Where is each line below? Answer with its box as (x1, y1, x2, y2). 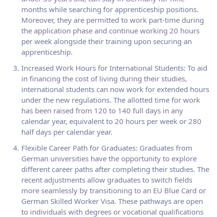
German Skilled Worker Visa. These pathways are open (21, 196, 203, 206)
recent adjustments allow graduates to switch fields (21, 175, 192, 185)
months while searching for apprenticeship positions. (21, 4, 199, 14)
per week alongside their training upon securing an (21, 36, 192, 46)
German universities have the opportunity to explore (21, 154, 197, 163)
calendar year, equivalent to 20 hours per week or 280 (21, 116, 201, 126)
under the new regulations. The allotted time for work (21, 95, 200, 105)
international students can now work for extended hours (21, 84, 209, 94)
